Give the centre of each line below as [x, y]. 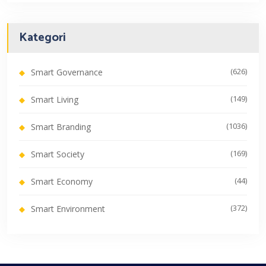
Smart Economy [62, 182]
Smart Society [58, 154]
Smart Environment [68, 209]
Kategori [42, 38]
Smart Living [55, 100]
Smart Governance [67, 72]
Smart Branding [61, 127]
